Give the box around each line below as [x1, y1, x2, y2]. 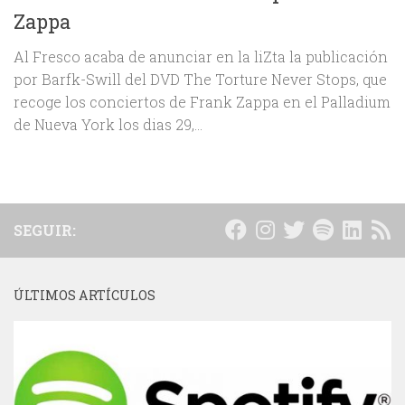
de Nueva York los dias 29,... [14, 115, 202, 135]
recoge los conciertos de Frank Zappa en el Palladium [14, 92, 391, 112]
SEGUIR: [14, 221, 76, 240]
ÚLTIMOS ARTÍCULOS [14, 287, 155, 305]
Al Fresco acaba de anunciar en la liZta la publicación [14, 47, 388, 67]
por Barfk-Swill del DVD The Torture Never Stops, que [14, 70, 387, 89]
